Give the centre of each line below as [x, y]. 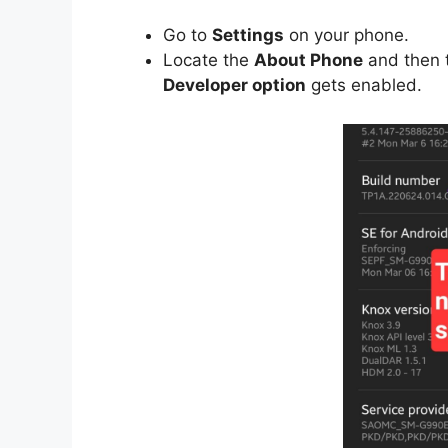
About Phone [308, 60]
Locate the [208, 60]
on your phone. [346, 35]
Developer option [234, 85]
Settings [248, 35]
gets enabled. [364, 85]
